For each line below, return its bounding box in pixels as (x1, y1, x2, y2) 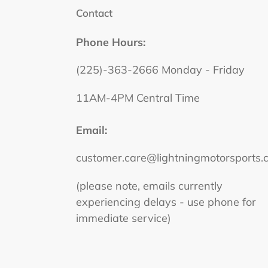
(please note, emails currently (76, 178, 223, 193)
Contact (76, 7, 112, 19)
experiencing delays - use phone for (76, 194, 256, 209)
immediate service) (76, 211, 171, 225)
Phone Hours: (76, 35, 145, 49)
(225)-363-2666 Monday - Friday (76, 63, 245, 77)
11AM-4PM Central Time (76, 90, 200, 105)
